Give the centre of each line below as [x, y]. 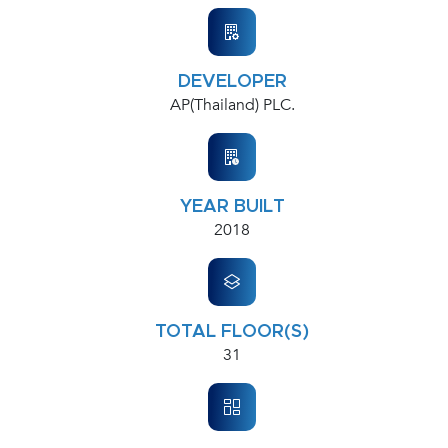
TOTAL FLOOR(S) [232, 332]
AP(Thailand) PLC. [232, 105]
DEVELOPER [232, 82]
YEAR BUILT [232, 207]
